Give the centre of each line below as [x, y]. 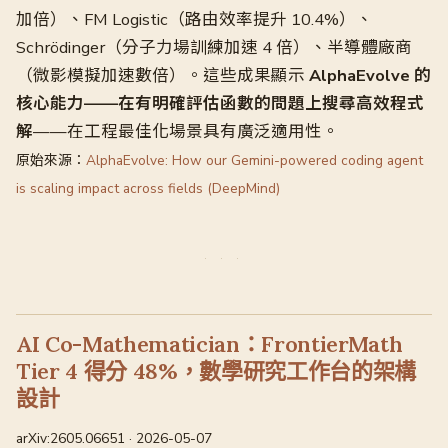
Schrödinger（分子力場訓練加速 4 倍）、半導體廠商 [214, 47]
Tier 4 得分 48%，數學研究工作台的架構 [216, 371]
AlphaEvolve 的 [370, 75]
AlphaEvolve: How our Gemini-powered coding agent [254, 160]
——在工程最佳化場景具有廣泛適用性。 [186, 131]
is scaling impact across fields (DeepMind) [148, 188]
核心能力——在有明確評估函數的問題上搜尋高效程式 [220, 103]
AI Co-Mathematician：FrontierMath [209, 344]
